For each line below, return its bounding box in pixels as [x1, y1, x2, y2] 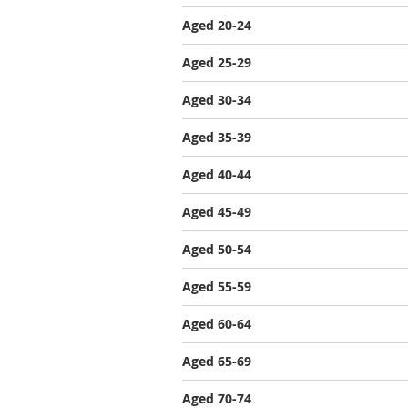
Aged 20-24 [182, 16, 251, 34]
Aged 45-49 [182, 203, 251, 220]
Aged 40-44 [182, 166, 251, 183]
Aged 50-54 [182, 240, 251, 258]
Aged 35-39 [182, 128, 251, 146]
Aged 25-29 [182, 54, 251, 71]
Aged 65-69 [182, 352, 251, 370]
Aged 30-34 [182, 91, 251, 108]
